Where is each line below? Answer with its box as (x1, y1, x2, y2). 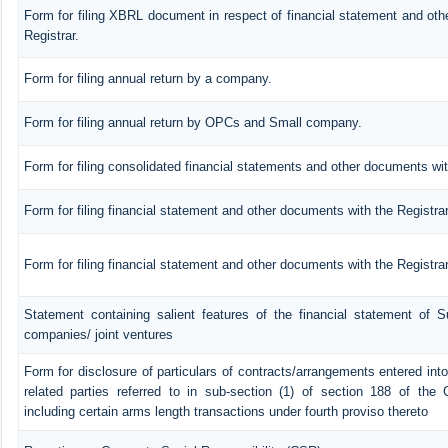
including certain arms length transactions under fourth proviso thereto (23, 403, 428, 419)
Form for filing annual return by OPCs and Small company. (23, 114, 362, 130)
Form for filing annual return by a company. (23, 70, 272, 86)
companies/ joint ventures (23, 326, 173, 342)
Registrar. (23, 27, 79, 43)
